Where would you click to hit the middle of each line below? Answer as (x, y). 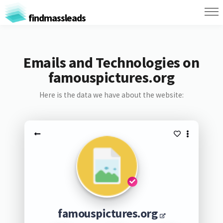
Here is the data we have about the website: (111, 95)
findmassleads (56, 17)
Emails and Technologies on (111, 62)
